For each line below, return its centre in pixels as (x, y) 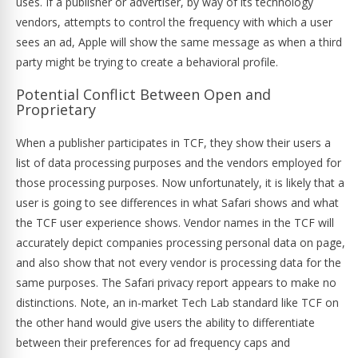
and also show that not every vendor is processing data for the (179, 263)
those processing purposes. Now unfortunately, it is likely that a (180, 183)
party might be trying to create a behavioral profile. (149, 62)
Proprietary (56, 109)
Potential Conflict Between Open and (143, 94)
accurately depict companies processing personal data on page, (181, 243)
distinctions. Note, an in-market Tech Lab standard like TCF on (177, 302)
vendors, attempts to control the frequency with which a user (174, 22)
